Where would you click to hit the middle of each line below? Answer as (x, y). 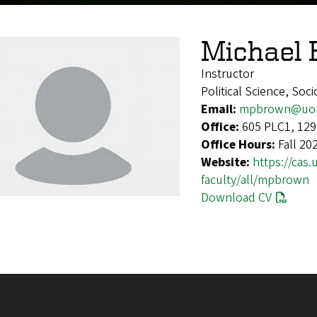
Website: (227, 162)
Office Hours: (240, 144)
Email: (220, 109)
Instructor (227, 74)
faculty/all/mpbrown (255, 180)
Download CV (236, 197)
